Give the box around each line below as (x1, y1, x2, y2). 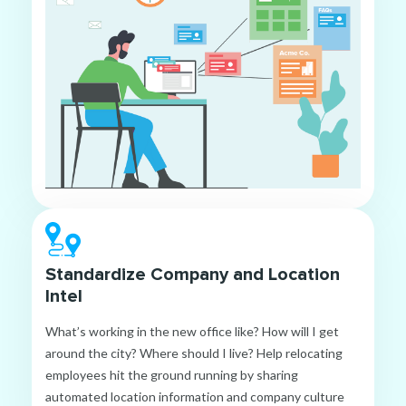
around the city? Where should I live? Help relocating (45, 345, 343, 362)
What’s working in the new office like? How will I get (45, 324, 339, 340)
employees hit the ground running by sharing (45, 367, 298, 383)
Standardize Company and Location (45, 264, 340, 286)
